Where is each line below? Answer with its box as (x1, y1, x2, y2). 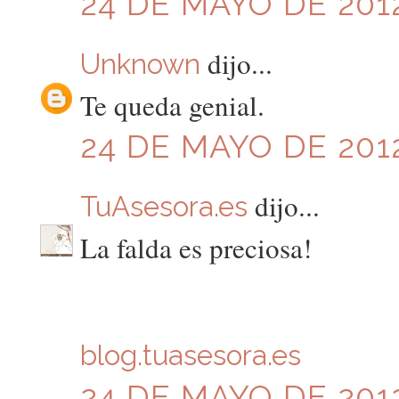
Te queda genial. (79, 86, 265, 125)
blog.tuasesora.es (79, 339, 301, 372)
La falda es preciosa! (79, 229, 312, 267)
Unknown (79, 47, 200, 80)
